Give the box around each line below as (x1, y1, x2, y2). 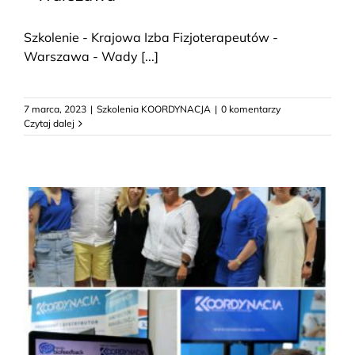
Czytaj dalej (24, 117, 74, 130)
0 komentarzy (221, 103, 281, 116)
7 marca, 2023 (24, 103, 86, 116)
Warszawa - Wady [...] (24, 48, 158, 65)
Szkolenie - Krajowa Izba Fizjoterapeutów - (24, 29, 278, 46)
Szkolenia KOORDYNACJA (97, 103, 211, 116)
